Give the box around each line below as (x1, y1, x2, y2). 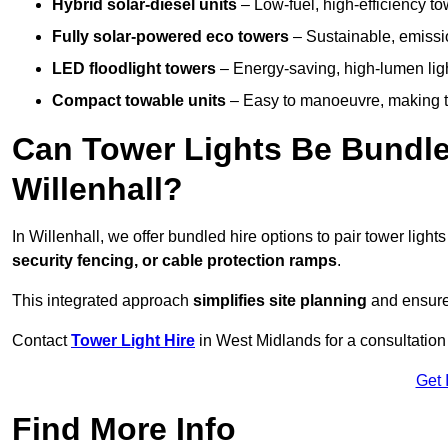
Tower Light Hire (71, 332, 195, 350)
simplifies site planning (193, 292, 367, 310)
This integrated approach (12, 292, 193, 310)
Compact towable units (52, 92, 226, 110)
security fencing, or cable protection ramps (12, 252, 337, 270)
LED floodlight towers (52, 60, 216, 78)
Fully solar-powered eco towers (52, 28, 289, 46)
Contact (12, 332, 71, 350)
